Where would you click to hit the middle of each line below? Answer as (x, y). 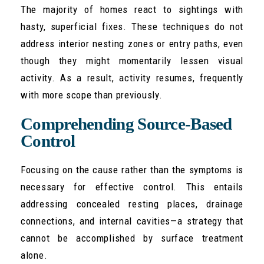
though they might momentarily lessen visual (132, 61)
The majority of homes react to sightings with (132, 10)
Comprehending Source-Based (126, 124)
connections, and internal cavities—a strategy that (132, 221)
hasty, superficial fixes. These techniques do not (132, 27)
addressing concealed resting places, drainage (132, 204)
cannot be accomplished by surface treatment (132, 238)
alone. (34, 255)
